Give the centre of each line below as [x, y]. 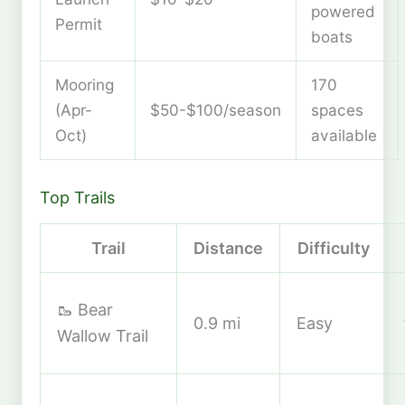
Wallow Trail [103, 335]
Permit [79, 24]
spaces [337, 110]
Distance [228, 248]
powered [343, 12]
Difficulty [334, 248]
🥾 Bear [85, 309]
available [344, 136]
